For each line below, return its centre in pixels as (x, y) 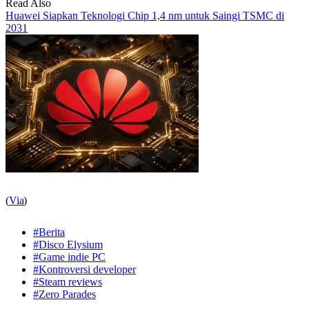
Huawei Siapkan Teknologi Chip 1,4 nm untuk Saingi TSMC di (145, 16)
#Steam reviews (68, 282)
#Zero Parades (64, 295)
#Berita (49, 232)
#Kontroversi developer (84, 270)
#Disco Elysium (68, 245)
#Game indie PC (69, 257)
